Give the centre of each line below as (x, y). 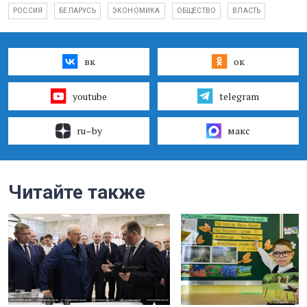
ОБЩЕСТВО (196, 11)
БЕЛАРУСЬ (77, 11)
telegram (239, 96)
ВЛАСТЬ (247, 11)
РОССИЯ (28, 11)
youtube (89, 96)
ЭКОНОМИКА (136, 11)
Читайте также (77, 192)
